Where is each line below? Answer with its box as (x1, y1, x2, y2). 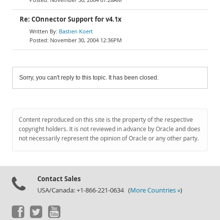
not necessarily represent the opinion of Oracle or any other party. (19, 134, 199, 142)
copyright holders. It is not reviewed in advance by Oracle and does (19, 125, 200, 133)
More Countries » (130, 186, 180, 194)
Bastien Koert (59, 27, 93, 35)
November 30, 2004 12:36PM (50, 36, 122, 44)
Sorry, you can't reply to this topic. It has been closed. (19, 74, 159, 81)
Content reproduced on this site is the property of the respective (19, 115, 193, 124)
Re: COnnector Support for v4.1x (20, 15, 122, 24)
